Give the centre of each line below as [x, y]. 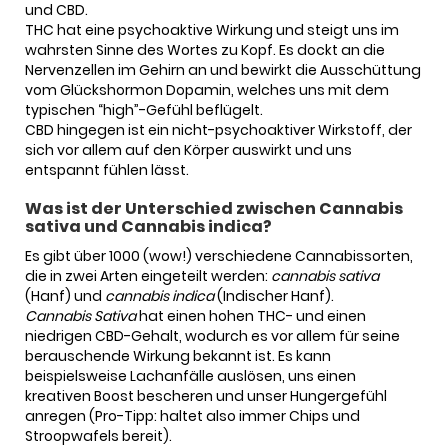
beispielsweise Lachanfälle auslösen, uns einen [190, 376]
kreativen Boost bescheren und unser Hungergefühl [206, 396]
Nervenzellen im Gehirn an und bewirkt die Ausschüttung [223, 70]
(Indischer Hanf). [275, 296]
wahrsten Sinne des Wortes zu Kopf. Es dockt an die [205, 50]
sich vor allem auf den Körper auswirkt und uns [188, 150]
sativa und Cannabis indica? [148, 227]
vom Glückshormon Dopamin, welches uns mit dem [207, 90]
